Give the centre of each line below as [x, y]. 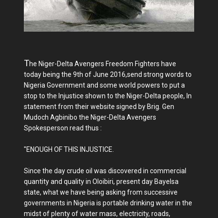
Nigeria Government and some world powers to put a [104, 85]
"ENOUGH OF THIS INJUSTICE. [69, 150]
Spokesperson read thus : [63, 128]
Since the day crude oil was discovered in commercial [105, 171]
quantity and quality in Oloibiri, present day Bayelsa [101, 182]
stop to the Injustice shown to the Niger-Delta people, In [108, 96]
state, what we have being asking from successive [101, 192]
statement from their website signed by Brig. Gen [99, 107]
